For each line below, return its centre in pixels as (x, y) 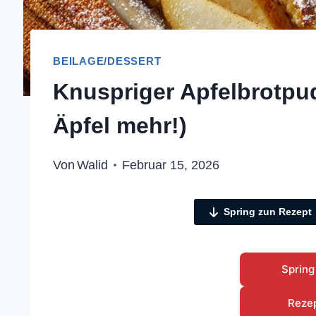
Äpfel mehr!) (120, 126)
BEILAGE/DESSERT (107, 61)
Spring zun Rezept (267, 212)
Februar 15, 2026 (171, 165)
